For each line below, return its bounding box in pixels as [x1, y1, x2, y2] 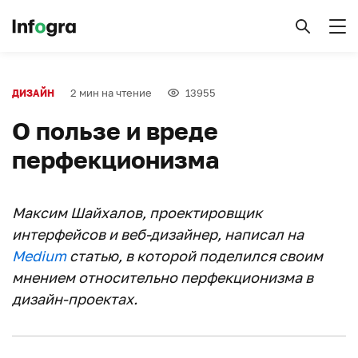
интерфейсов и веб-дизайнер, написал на [12, 225, 304, 243]
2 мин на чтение [70, 86, 152, 99]
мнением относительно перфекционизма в [12, 268, 313, 286]
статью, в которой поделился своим [66, 247, 323, 265]
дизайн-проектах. [12, 290, 137, 308]
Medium [12, 247, 66, 265]
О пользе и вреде [12, 117, 218, 145]
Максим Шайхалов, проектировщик [12, 204, 262, 221]
